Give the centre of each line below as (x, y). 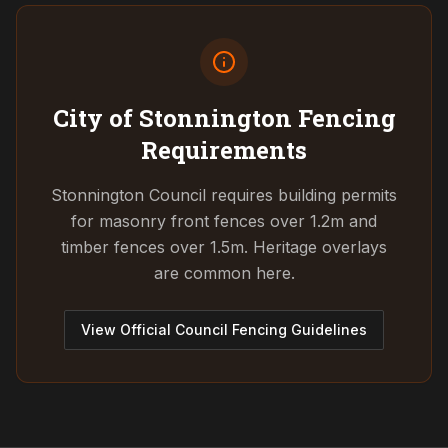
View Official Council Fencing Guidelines (224, 329)
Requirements (224, 150)
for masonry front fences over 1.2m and (224, 221)
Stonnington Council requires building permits (224, 195)
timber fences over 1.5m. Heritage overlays (224, 247)
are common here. (224, 273)
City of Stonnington (172, 118)
